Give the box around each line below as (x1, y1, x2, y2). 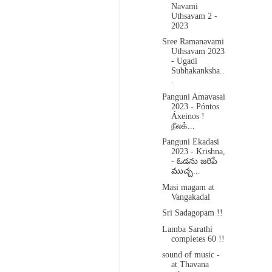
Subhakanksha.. (171, 66, 225, 76)
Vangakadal (171, 192, 210, 202)
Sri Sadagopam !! (161, 208, 223, 218)
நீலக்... (171, 121, 195, 131)
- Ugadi (171, 56, 197, 66)
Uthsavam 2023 (171, 47, 225, 56)
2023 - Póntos (171, 101, 219, 111)
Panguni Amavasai (161, 92, 225, 101)
